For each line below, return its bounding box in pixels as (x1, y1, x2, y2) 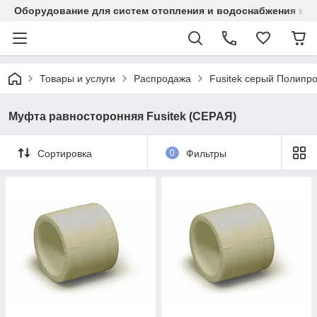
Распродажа (134, 73, 191, 84)
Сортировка (38, 147, 92, 159)
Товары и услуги (40, 73, 115, 84)
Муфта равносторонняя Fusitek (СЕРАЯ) (8, 110, 236, 122)
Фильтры (185, 147, 226, 159)
